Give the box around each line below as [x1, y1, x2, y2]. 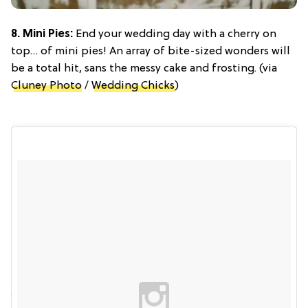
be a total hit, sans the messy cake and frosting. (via [11, 62, 277, 75]
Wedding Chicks [91, 79, 175, 92]
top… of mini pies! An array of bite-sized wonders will [11, 45, 290, 58]
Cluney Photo [11, 79, 82, 92]
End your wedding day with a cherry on [73, 27, 276, 41]
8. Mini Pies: [11, 27, 73, 41]
